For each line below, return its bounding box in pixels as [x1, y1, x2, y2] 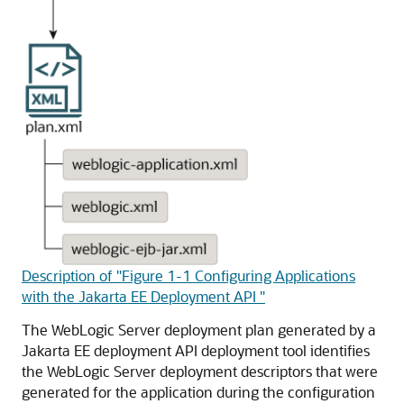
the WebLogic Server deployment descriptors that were [22, 362, 378, 381]
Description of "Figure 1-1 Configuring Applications [22, 266, 355, 286]
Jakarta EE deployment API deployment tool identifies [22, 341, 370, 361]
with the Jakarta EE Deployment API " [22, 287, 265, 307]
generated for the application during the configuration [22, 382, 375, 402]
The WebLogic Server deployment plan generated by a [22, 320, 376, 340]
